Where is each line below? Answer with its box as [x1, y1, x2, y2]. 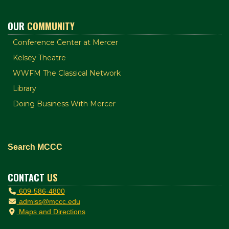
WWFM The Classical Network [13, 68, 121, 78]
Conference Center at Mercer [13, 37, 118, 47]
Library [13, 83, 36, 93]
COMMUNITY [27, 19, 75, 33]
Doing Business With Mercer [13, 99, 116, 108]
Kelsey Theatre [13, 53, 66, 62]
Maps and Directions [16, 207, 85, 216]
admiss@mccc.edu [16, 197, 80, 205]
